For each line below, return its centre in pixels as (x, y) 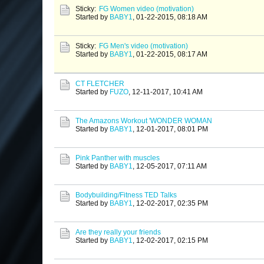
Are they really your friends (118, 232)
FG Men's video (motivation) (143, 46)
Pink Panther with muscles (118, 158)
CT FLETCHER (100, 84)
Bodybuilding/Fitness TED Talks (126, 195)
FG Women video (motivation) (146, 9)
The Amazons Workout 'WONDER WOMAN (144, 121)
